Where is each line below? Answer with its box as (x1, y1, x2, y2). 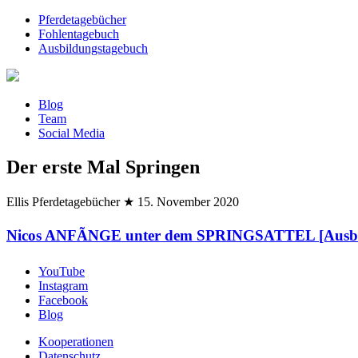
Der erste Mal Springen (6, 156, 200, 177)
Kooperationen (38, 335, 113, 349)
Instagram (38, 279, 88, 293)
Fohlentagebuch (38, 27, 119, 41)
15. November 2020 (137, 194, 239, 209)
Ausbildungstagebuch (38, 42, 148, 55)
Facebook (38, 293, 88, 308)
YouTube (38, 265, 85, 279)
